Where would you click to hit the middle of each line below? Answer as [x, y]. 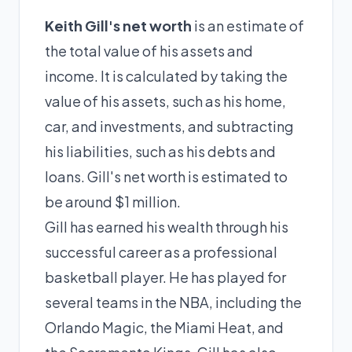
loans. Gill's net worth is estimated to [166, 176]
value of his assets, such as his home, [165, 101]
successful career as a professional [161, 252]
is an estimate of [248, 26]
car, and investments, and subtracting [169, 126]
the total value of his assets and [149, 51]
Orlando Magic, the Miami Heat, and [164, 327]
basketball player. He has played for [165, 277]
